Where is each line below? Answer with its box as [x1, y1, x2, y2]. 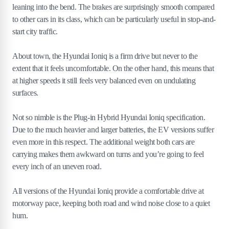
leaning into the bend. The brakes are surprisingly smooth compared [12, 3, 215, 12]
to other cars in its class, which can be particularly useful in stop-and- [12, 15, 216, 24]
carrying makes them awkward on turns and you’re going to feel [12, 150, 204, 159]
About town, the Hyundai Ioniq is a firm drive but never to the [12, 52, 198, 61]
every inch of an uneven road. [12, 162, 102, 171]
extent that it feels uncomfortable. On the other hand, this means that [12, 64, 214, 73]
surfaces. [12, 88, 38, 98]
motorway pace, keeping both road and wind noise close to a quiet [12, 199, 210, 208]
